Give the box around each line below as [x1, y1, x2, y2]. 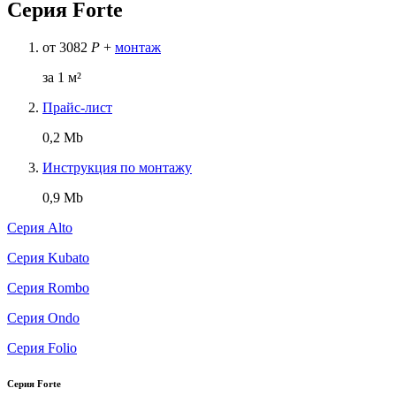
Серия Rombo [7, 279, 89, 295]
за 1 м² [42, 69, 81, 85]
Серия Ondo [7, 309, 80, 325]
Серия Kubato [7, 249, 89, 265]
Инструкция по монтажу [42, 159, 192, 175]
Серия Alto [7, 219, 72, 235]
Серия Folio [7, 339, 77, 355]
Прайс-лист [42, 99, 112, 115]
